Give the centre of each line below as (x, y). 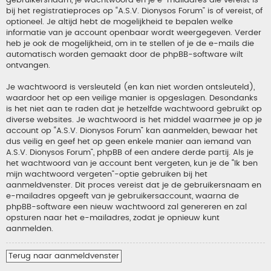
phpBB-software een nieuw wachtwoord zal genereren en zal (126, 207)
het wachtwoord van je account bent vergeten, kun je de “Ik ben (132, 164)
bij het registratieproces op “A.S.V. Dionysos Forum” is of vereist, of (134, 11)
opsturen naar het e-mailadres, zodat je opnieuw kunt (113, 218)
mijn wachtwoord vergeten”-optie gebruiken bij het (107, 175)
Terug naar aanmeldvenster (64, 256)
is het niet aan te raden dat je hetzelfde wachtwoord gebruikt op (134, 109)
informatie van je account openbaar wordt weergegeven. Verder (134, 33)
